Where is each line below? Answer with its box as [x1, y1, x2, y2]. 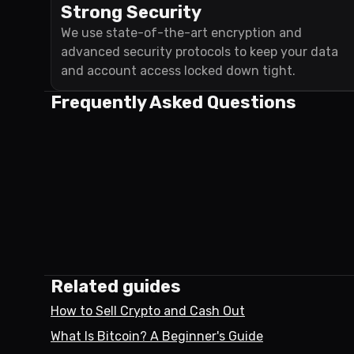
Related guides [51, 276, 181, 297]
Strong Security [61, 2, 201, 23]
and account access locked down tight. [61, 63, 296, 78]
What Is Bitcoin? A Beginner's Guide [51, 329, 263, 344]
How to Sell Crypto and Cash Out [51, 303, 245, 318]
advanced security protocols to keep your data [61, 44, 338, 59]
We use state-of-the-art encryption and [61, 25, 302, 40]
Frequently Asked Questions [51, 92, 296, 113]
